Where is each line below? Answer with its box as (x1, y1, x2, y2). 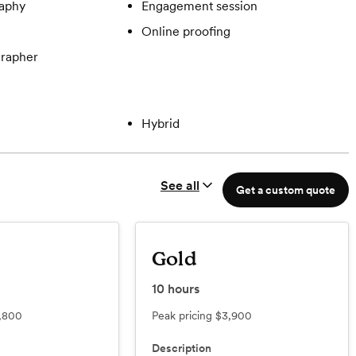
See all (160, 177, 199, 193)
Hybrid (141, 116, 180, 132)
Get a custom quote (235, 184, 335, 197)
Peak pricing (151, 309, 215, 323)
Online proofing (141, 24, 230, 40)
